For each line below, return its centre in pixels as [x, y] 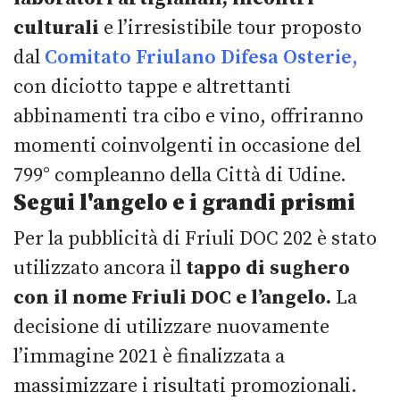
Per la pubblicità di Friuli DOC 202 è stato [195, 238]
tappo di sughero [268, 268]
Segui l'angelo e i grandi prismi [184, 203]
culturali [58, 28]
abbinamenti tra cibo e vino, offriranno [188, 116]
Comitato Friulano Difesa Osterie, [201, 57]
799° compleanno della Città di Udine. [180, 175]
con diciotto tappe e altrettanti [152, 87]
